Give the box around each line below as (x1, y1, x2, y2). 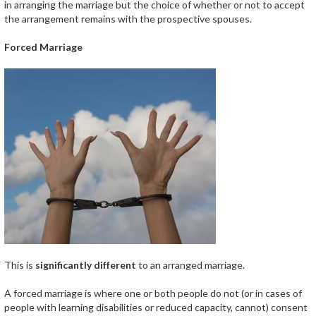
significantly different (35, 259, 136, 271)
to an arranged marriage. (136, 259, 245, 271)
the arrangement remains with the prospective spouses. (4, 13, 252, 25)
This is (4, 259, 35, 271)
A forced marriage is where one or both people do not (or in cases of (4, 287, 302, 299)
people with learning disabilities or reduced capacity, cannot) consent (4, 301, 308, 313)
